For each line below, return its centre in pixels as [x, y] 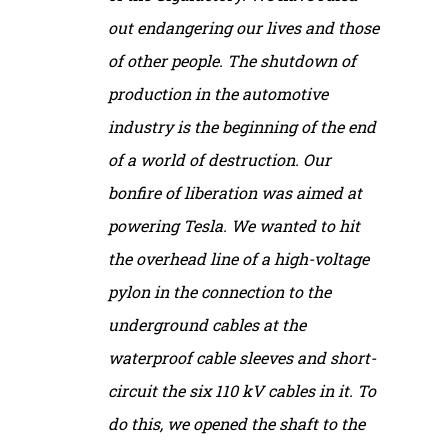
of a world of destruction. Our [219, 159]
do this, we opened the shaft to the [236, 423]
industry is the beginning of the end [242, 126]
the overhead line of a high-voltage [238, 258]
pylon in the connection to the [219, 291]
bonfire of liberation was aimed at [235, 192]
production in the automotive [218, 93]
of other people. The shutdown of [232, 60]
